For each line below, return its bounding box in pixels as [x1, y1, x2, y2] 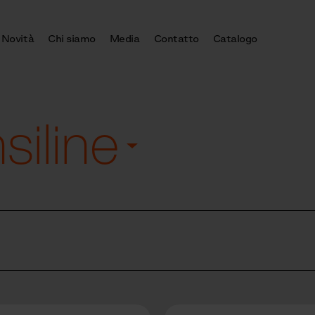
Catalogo [212, 32, 257, 46]
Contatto [153, 32, 199, 46]
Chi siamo [48, 32, 96, 46]
